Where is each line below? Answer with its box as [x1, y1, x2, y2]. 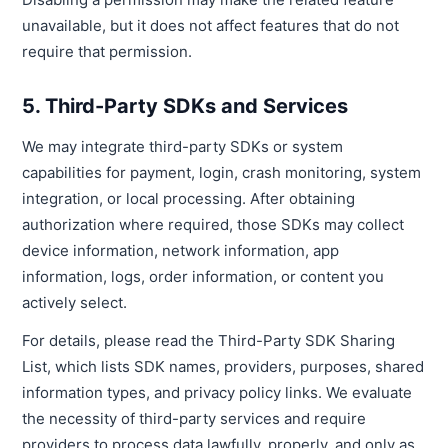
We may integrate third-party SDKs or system [22, 137, 344, 156]
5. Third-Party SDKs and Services [22, 94, 349, 118]
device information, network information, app [22, 241, 340, 260]
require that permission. [22, 42, 193, 61]
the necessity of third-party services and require [22, 409, 367, 428]
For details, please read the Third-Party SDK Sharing [22, 331, 396, 350]
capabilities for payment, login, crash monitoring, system [22, 163, 422, 182]
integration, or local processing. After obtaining [22, 189, 356, 208]
